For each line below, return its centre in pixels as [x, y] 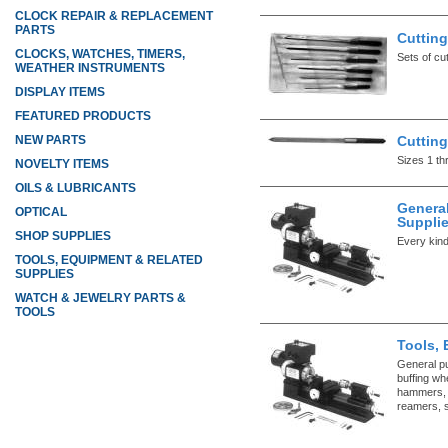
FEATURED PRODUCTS [83, 116]
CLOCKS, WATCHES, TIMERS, [100, 54]
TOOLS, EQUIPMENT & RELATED [109, 260]
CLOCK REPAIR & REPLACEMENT [114, 16]
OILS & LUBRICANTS [75, 188]
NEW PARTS [50, 140]
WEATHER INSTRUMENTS [90, 68]
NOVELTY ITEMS [62, 164]
